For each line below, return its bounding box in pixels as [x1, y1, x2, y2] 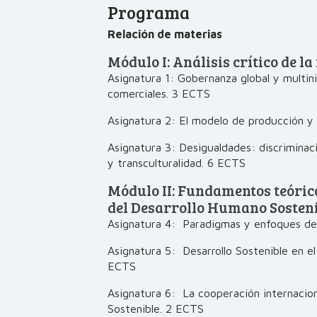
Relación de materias [108, 28, 222, 40]
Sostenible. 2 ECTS [108, 302, 204, 315]
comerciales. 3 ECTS [108, 87, 210, 100]
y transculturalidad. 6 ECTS [108, 156, 246, 169]
